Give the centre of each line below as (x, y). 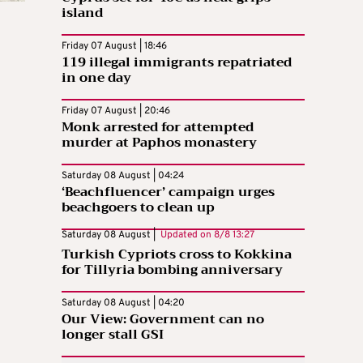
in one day (96, 78)
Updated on (185, 235)
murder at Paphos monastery (159, 143)
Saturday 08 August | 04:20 (123, 303)
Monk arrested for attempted (158, 128)
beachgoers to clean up (138, 208)
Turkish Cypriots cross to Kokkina (177, 255)
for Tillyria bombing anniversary (172, 270)
